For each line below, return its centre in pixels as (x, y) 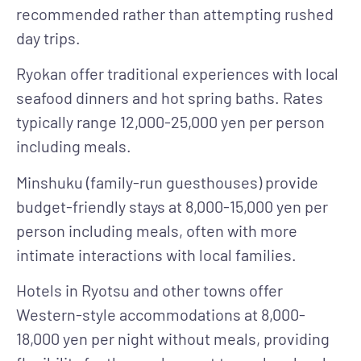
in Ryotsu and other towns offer (172, 290)
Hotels (39, 290)
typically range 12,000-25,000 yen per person (170, 122)
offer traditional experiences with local (203, 74)
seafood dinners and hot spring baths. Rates (170, 98)
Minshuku (50, 182)
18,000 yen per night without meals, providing (173, 339)
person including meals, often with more (157, 230)
